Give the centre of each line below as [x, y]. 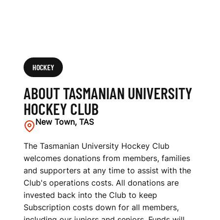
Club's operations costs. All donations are [101, 183]
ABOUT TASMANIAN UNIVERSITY [108, 93]
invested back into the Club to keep [90, 195]
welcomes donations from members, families [107, 158]
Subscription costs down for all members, [101, 207]
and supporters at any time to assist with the [107, 170]
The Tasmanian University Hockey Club [96, 146]
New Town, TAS [65, 122]
